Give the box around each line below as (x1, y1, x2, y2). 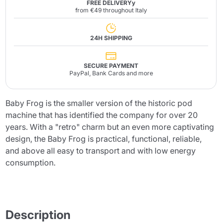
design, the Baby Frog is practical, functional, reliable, (5, 133, 202, 144)
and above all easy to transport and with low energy (5, 145, 196, 156)
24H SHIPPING (90, 34, 132, 42)
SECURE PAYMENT (84, 61, 138, 69)
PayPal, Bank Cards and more (69, 69, 153, 77)
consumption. (5, 157, 56, 167)
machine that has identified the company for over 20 (5, 110, 198, 120)
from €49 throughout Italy (75, 6, 147, 14)
